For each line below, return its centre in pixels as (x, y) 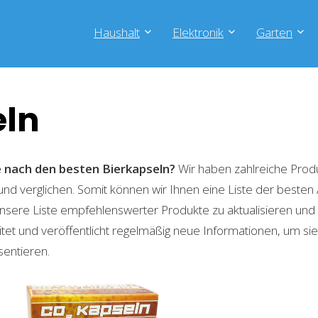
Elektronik (198, 32)
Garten (274, 32)
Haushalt (117, 32)
